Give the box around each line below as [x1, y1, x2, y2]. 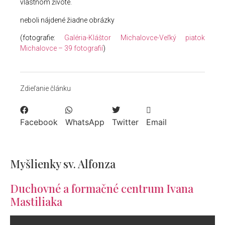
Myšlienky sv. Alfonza [10, 156, 116, 172]
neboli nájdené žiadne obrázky [20, 16, 115, 24]
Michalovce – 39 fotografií [20, 44, 103, 52]
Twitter [112, 117, 139, 128]
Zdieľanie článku [20, 84, 71, 93]
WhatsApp [65, 117, 104, 128]
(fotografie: [20, 33, 65, 42]
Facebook [20, 117, 58, 128]
